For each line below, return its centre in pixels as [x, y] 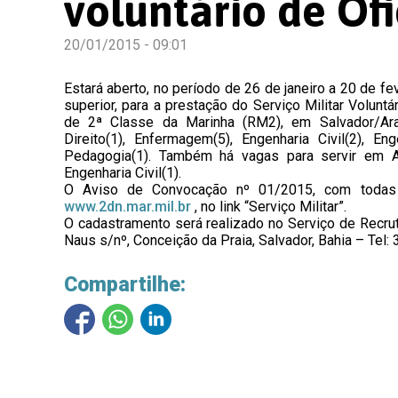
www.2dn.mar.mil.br [127, 207]
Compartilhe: [125, 285]
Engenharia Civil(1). [123, 173]
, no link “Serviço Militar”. [269, 207]
